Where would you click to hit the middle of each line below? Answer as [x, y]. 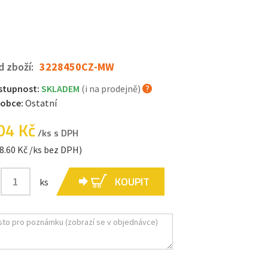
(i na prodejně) [111, 89]
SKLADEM [61, 89]
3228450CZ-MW [77, 67]
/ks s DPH [57, 133]
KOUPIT [132, 182]
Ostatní [41, 103]
